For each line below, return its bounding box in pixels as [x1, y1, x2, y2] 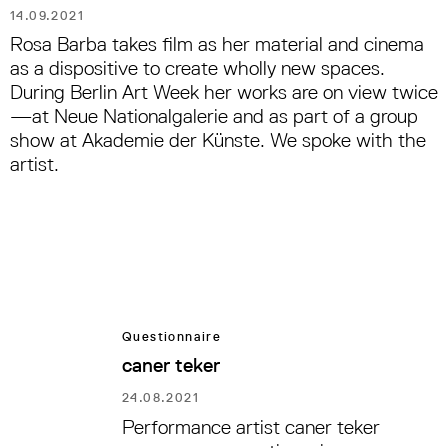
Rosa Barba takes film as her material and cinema [10, 33, 424, 56]
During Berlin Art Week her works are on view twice [10, 81, 438, 104]
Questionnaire [122, 329, 222, 345]
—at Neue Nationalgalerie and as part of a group [10, 105, 418, 128]
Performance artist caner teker [122, 415, 380, 438]
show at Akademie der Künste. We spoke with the [10, 129, 426, 152]
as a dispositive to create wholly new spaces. [10, 57, 385, 80]
